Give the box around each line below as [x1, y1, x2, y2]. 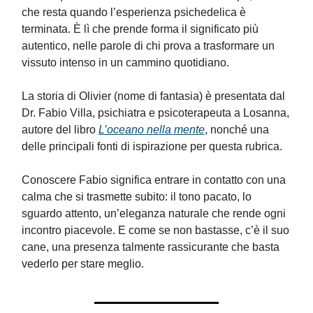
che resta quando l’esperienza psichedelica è [22, 6, 246, 18]
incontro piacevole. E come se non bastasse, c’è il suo [22, 224, 289, 236]
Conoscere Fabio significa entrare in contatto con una [22, 174, 286, 186]
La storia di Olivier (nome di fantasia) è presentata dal [22, 90, 285, 102]
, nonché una [205, 124, 269, 136]
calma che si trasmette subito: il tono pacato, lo [22, 191, 252, 203]
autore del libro [22, 124, 99, 136]
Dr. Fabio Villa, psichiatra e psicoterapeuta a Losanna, [22, 107, 289, 119]
